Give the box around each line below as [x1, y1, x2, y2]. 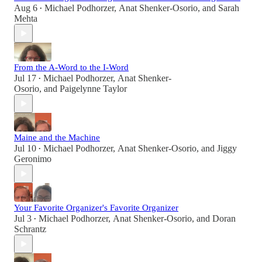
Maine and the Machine [14, 133, 100, 143]
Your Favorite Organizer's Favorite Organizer [14, 203, 178, 213]
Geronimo [14, 154, 51, 164]
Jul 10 [14, 143, 36, 154]
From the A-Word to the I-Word [14, 63, 129, 73]
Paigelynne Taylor [60, 84, 127, 94]
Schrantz [14, 224, 46, 235]
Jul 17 [14, 73, 36, 84]
